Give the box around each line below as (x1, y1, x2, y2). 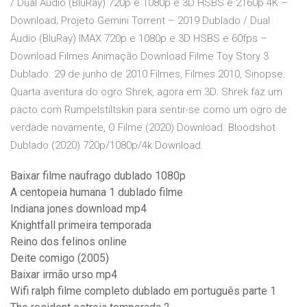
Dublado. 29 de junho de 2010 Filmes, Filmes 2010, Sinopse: (10, 68, 285, 81)
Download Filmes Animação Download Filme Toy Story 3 (10, 50, 269, 63)
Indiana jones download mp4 (10, 202, 147, 216)
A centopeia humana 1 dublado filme (10, 186, 183, 199)
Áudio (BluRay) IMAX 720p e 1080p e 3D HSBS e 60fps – (10, 32, 267, 45)
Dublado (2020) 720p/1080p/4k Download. (10, 139, 204, 152)
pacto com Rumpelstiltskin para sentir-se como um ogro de (10, 103, 287, 116)
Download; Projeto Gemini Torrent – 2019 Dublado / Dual (10, 14, 270, 27)
